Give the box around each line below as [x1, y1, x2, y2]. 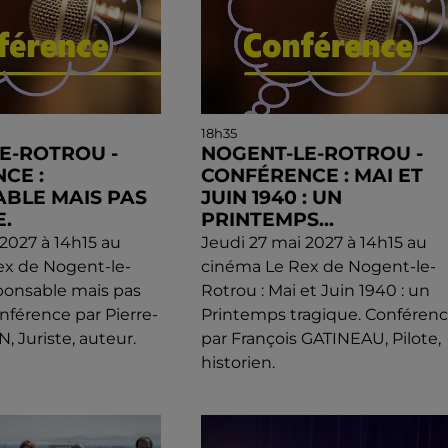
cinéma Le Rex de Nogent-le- [200, 256, 436, 276]
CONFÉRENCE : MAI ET [200, 163, 423, 187]
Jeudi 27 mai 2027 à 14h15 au [200, 232, 427, 252]
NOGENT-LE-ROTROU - [200, 141, 423, 165]
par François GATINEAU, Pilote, [200, 328, 441, 348]
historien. [200, 352, 275, 372]
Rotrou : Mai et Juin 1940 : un [200, 280, 430, 300]
